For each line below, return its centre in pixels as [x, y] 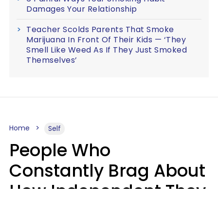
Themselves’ [52, 60]
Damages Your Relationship [82, 9]
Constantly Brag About [107, 170]
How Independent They [108, 191]
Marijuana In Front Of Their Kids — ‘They [106, 39]
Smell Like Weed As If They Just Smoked [107, 50]
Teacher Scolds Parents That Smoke [100, 29]
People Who [60, 150]
